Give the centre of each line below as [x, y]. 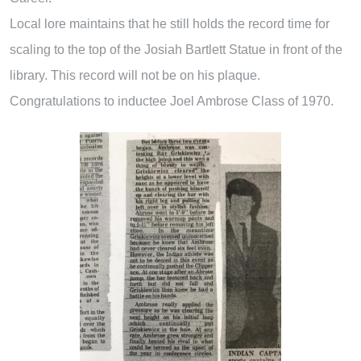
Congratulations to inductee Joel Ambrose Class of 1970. [172, 101]
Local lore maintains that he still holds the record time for [170, 23]
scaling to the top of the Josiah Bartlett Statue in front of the [176, 49]
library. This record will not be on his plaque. [135, 75]
